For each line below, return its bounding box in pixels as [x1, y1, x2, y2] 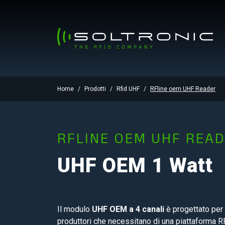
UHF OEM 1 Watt [57, 154, 213, 177]
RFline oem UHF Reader [150, 85, 215, 92]
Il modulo [57, 204, 92, 214]
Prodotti [84, 85, 106, 92]
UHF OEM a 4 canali [92, 204, 164, 214]
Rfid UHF [117, 85, 140, 92]
